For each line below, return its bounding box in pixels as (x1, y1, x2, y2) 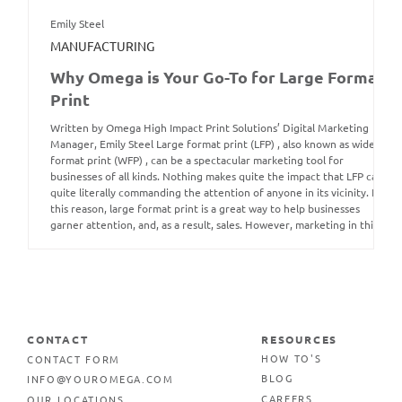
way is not (50, 235, 99, 247)
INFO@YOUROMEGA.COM (27, 371, 174, 386)
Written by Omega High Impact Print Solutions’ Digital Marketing (50, 122, 369, 134)
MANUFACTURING (50, 38, 154, 54)
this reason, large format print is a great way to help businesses (50, 203, 360, 214)
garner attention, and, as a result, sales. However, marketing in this (50, 219, 378, 231)
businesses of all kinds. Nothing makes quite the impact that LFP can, (50, 170, 386, 182)
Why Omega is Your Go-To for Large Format (50, 66, 385, 87)
